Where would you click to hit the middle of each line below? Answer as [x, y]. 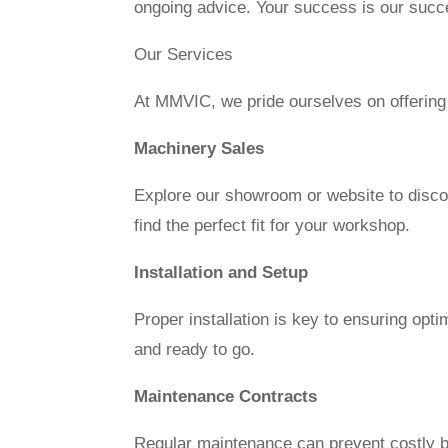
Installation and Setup [221, 272]
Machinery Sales [199, 148]
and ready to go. [195, 349]
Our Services [184, 54]
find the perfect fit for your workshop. [272, 225]
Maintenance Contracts [226, 396]
